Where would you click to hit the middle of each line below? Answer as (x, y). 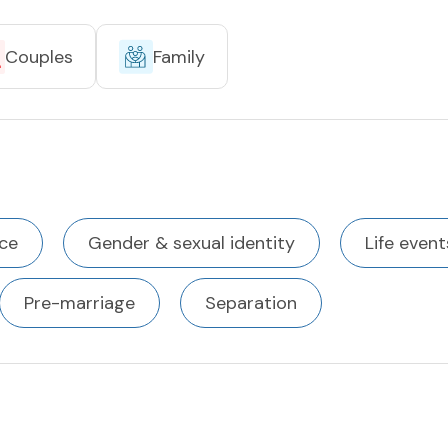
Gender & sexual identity (191, 243)
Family (179, 56)
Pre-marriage (79, 303)
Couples (39, 56)
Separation (251, 303)
